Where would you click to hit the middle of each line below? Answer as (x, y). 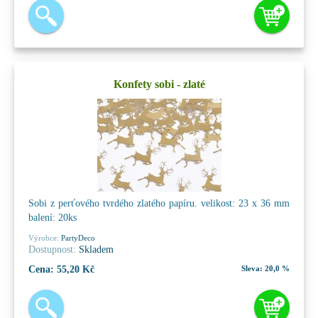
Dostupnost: (52, 249)
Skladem (95, 249)
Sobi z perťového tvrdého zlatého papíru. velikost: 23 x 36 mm (159, 203)
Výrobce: (44, 237)
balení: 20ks (53, 217)
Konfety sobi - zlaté (159, 84)
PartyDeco (77, 237)
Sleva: (252, 268)
